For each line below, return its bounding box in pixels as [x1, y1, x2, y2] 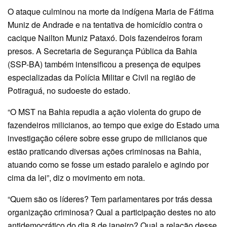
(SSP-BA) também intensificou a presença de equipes [8, 58, 201, 70]
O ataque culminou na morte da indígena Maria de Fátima [8, 5, 214, 17]
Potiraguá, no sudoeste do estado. [8, 84, 130, 96]
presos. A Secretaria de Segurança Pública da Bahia [8, 45, 197, 57]
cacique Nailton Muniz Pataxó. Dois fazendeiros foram [8, 31, 202, 44]
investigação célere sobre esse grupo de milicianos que [8, 132, 207, 144]
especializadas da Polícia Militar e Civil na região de [8, 71, 196, 83]
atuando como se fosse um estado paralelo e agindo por [8, 158, 209, 170]
